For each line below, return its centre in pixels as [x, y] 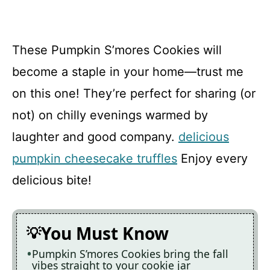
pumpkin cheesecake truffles [95, 158]
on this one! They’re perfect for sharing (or [134, 93]
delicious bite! [52, 180]
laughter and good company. [95, 137]
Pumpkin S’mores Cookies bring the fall [130, 253]
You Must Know [105, 233]
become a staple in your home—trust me [128, 71]
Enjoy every [212, 158]
